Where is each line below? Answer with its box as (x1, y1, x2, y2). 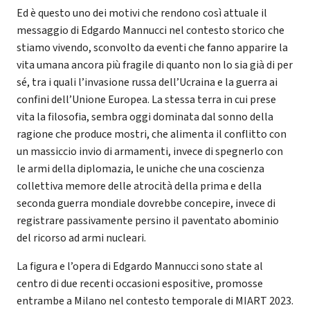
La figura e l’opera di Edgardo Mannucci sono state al (17, 259, 263, 275)
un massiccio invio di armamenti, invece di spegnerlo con (17, 144, 283, 160)
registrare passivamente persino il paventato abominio (17, 213, 279, 229)
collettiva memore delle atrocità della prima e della (17, 179, 262, 194)
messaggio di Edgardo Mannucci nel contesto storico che (17, 23, 284, 39)
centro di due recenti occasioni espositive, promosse (17, 276, 263, 292)
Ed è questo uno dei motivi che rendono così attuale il (17, 6, 267, 21)
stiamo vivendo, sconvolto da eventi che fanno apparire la (17, 40, 288, 56)
